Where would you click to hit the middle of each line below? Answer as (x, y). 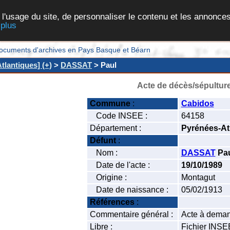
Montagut (198, 178)
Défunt (103, 141)
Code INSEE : (119, 116)
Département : (116, 128)
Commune (110, 104)
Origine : (109, 178)
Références (112, 202)
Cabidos (197, 104)
